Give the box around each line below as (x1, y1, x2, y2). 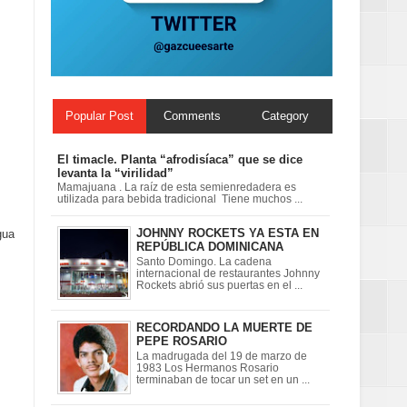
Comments (164, 108, 222, 123)
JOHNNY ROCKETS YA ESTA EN (136, 226, 319, 241)
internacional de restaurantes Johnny (136, 267, 320, 279)
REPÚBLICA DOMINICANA (136, 240, 283, 254)
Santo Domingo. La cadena (136, 255, 272, 267)
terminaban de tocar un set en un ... (136, 374, 310, 385)
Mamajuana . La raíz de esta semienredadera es (56, 182, 296, 194)
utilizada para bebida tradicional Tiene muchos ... (56, 194, 303, 205)
